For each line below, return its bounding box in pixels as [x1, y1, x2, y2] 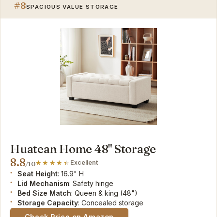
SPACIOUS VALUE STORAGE [26, 3, 119, 10]
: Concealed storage [78, 198, 144, 207]
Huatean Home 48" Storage [10, 141, 156, 156]
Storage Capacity [17, 198, 78, 207]
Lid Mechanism [17, 179, 70, 187]
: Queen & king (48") [71, 188, 138, 197]
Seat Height [17, 169, 58, 178]
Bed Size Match [17, 188, 72, 197]
